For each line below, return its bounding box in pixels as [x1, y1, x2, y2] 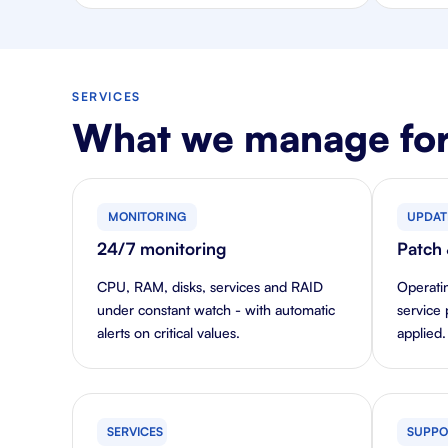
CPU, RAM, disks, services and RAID [97, 278, 323, 295]
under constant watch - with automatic [97, 301, 335, 318]
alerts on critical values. [97, 324, 240, 341]
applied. [397, 324, 446, 341]
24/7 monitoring [97, 238, 226, 259]
